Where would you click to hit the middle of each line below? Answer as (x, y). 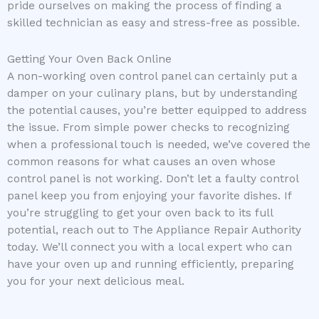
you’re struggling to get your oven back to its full (140, 213)
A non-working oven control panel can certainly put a (152, 77)
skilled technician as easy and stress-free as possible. (153, 23)
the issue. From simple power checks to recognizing (148, 128)
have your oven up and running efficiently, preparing (151, 265)
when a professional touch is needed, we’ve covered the (159, 145)
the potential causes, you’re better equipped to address (157, 111)
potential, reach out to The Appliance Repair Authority (154, 230)
